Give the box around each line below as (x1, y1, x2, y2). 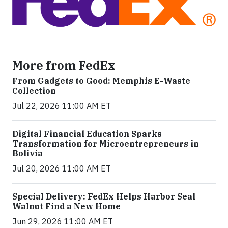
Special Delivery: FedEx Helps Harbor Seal (12, 191, 195, 202)
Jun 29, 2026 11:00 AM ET (12, 216, 113, 226)
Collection (12, 85, 56, 96)
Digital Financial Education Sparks (12, 129, 162, 139)
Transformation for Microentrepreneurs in (12, 138, 199, 149)
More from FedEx (12, 58, 116, 73)
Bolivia (12, 148, 43, 158)
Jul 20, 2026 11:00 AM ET (12, 163, 111, 174)
